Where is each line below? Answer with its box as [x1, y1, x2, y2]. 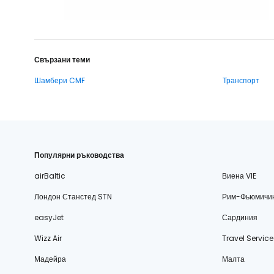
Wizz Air [34, 232, 62, 243]
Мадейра [34, 253, 66, 264]
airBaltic [34, 170, 65, 181]
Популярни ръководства [34, 149, 124, 160]
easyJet [34, 212, 64, 223]
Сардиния [221, 212, 257, 223]
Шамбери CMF [34, 75, 85, 86]
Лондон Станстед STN [34, 191, 112, 202]
